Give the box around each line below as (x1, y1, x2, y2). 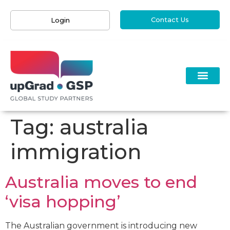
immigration (10, 139, 141, 164)
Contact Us (151, 15, 189, 24)
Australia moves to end (5, 171, 197, 192)
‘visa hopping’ (5, 191, 121, 212)
